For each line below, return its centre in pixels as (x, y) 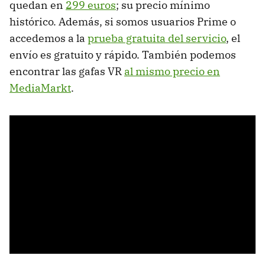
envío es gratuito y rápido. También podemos (123, 55)
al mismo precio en (172, 72)
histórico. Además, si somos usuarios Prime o (123, 22)
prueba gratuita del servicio (157, 38)
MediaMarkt (40, 88)
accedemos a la (49, 38)
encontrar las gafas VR (67, 72)
